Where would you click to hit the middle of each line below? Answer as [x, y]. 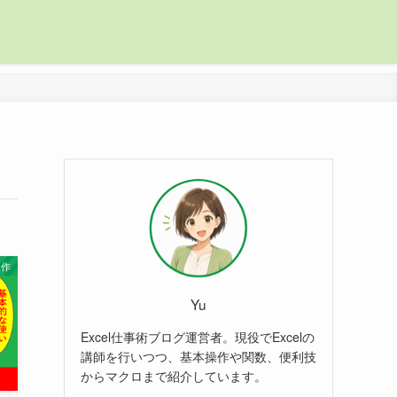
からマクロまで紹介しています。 [174, 375]
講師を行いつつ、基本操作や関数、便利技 [198, 356]
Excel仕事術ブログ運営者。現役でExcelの [198, 336]
